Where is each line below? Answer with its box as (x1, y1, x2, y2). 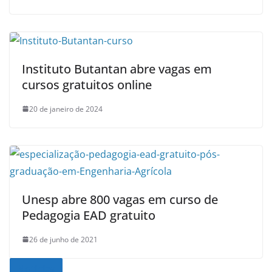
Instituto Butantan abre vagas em (22, 60, 212, 77)
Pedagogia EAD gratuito (22, 206, 155, 223)
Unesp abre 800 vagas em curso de (22, 191, 218, 208)
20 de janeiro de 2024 (29, 103, 103, 114)
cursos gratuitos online (22, 76, 152, 93)
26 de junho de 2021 (29, 234, 98, 245)
